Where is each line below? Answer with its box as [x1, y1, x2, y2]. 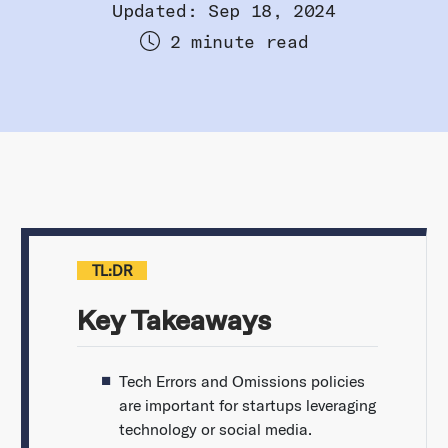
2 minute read [169, 29, 309, 53]
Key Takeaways [76, 303, 271, 339]
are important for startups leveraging [118, 395, 376, 416]
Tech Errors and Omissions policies [118, 371, 365, 392]
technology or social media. [118, 419, 312, 440]
